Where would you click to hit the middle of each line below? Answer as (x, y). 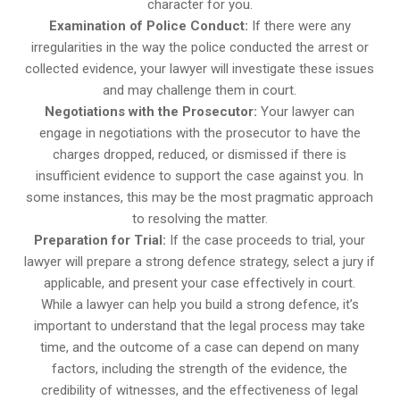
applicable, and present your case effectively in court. (200, 283)
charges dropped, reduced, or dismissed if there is (200, 155)
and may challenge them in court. (200, 91)
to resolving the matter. (200, 219)
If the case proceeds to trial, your (266, 241)
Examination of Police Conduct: (148, 26)
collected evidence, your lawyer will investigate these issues (200, 69)
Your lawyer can (306, 112)
